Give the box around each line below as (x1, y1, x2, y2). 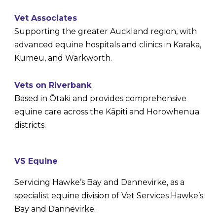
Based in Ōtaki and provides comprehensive (14, 93, 187, 103)
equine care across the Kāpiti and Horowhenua (14, 107, 200, 116)
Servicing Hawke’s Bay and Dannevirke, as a (14, 177, 185, 187)
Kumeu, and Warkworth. (14, 53, 114, 63)
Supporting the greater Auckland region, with (14, 26, 197, 36)
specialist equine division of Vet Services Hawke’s (14, 190, 204, 200)
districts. (14, 120, 46, 130)
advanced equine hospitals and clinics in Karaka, (14, 39, 202, 49)
